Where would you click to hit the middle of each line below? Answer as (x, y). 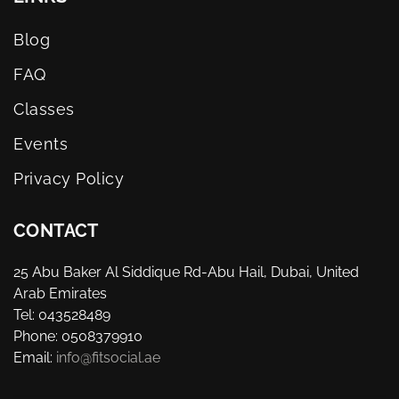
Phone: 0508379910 (78, 336)
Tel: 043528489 (62, 314)
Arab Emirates (60, 293)
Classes (44, 109)
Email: (35, 357)
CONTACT (56, 230)
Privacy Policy (69, 178)
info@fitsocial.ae (108, 357)
